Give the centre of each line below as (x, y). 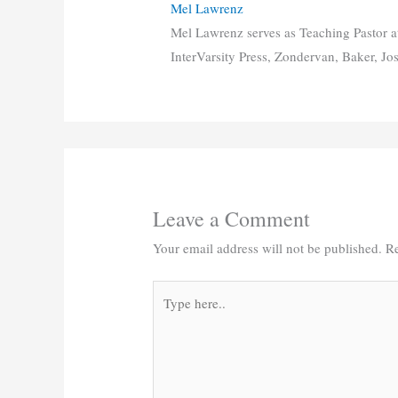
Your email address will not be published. (268, 248)
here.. (168, 315)
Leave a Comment (232, 219)
